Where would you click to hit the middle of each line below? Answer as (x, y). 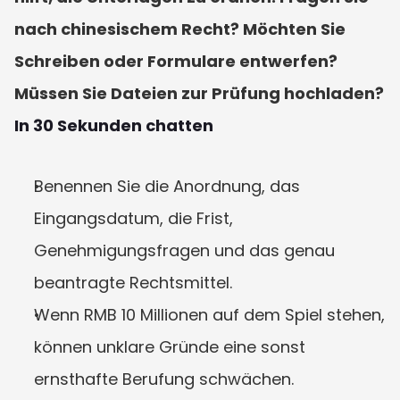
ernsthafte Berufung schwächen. (164, 379)
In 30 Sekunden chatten (114, 125)
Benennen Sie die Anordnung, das (167, 186)
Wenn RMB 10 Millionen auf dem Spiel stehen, (209, 315)
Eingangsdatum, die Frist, (133, 218)
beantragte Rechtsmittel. (133, 283)
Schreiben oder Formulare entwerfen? (176, 61)
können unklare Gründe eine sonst (170, 347)
